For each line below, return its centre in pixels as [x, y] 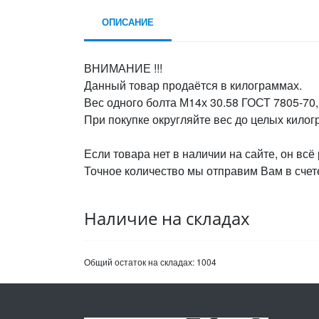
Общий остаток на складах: [140, 262]
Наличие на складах [167, 218]
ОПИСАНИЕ [128, 22]
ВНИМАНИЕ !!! [123, 68]
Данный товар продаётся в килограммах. [193, 85]
